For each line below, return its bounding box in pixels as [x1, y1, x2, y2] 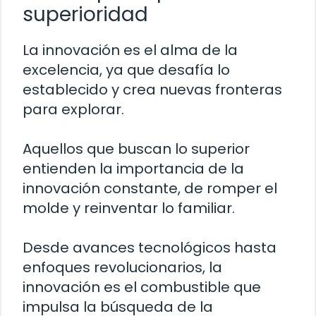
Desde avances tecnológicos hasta [23, 237, 276, 257]
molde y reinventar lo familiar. [23, 197, 235, 218]
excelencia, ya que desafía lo [23, 59, 230, 80]
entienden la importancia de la [23, 158, 244, 178]
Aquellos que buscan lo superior [23, 138, 250, 159]
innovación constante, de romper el [23, 178, 277, 198]
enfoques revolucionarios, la [23, 257, 222, 277]
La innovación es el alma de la [23, 39, 238, 60]
